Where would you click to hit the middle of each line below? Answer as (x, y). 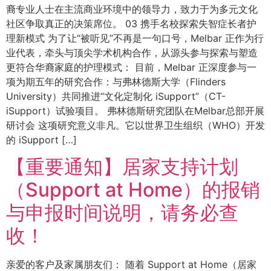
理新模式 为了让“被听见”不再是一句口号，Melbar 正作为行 (135, 38)
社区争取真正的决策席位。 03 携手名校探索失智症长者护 (131, 23)
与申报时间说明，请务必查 (122, 212)
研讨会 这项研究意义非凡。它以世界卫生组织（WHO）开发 (135, 125)
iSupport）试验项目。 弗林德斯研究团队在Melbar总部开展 (135, 110)
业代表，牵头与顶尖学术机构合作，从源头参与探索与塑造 (132, 52)
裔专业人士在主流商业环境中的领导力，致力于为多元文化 (132, 9)
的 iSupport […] (41, 139)
